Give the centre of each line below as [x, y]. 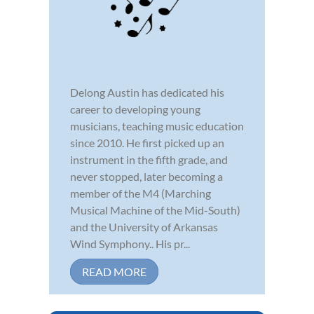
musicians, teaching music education [157, 126]
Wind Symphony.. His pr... [130, 244]
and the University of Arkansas [144, 227]
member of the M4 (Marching [141, 193]
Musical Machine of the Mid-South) [155, 210]
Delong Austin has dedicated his [147, 93]
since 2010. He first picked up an [147, 143]
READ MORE [114, 272]
